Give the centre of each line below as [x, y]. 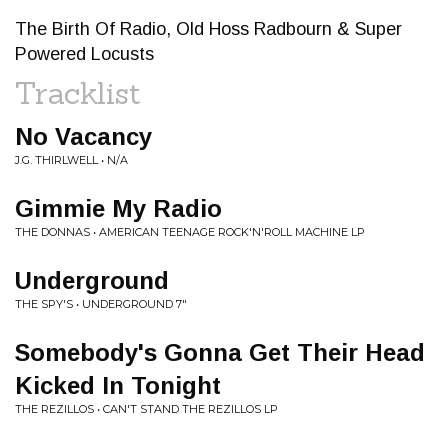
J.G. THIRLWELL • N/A [71, 160]
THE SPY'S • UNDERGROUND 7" [101, 304]
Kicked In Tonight [118, 385]
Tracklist [78, 93]
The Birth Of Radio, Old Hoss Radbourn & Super [208, 29]
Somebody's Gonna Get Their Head [220, 352]
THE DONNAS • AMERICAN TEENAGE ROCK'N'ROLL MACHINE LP [190, 232]
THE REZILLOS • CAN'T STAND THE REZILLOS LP [146, 409]
